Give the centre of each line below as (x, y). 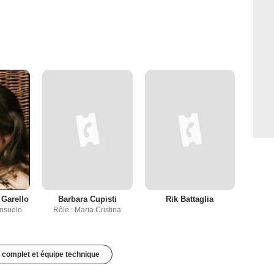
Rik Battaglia (190, 199)
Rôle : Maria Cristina (87, 210)
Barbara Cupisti (87, 199)
